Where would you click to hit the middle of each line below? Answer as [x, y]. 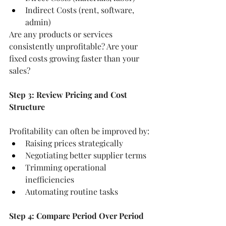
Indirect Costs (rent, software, [81, 10]
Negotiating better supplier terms [86, 155]
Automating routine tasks [72, 191]
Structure [27, 106]
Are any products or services [62, 34]
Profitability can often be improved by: [79, 131]
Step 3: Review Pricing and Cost [69, 94]
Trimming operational [67, 167]
